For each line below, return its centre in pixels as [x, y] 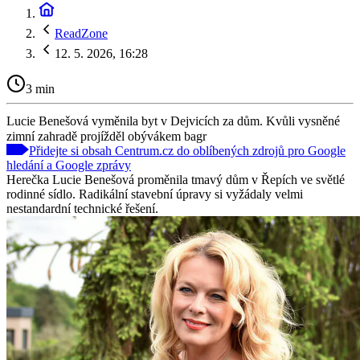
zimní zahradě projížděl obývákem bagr [106, 136]
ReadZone [81, 33]
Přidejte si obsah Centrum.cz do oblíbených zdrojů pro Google [187, 150]
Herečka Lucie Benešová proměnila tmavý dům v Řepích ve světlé [176, 179]
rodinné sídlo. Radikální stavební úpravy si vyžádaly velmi [155, 194]
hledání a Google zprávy [69, 165]
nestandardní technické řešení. [82, 208]
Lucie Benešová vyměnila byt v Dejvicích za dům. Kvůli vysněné [173, 121]
